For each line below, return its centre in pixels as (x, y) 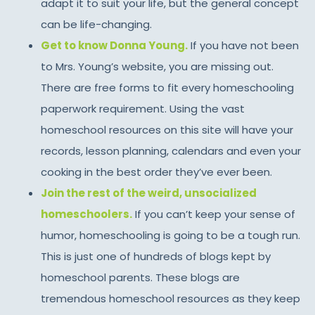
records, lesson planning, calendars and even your (171, 150)
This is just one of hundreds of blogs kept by (155, 256)
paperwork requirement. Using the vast (142, 108)
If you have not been (243, 45)
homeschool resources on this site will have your (167, 129)
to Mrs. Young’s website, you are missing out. (157, 66)
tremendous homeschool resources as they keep (170, 298)
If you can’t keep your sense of (215, 214)
